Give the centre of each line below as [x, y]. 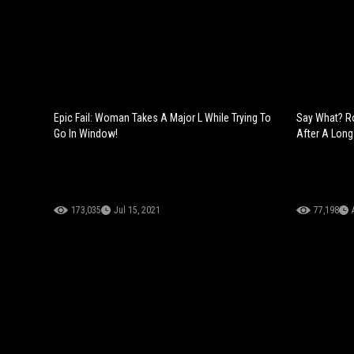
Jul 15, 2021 [137, 210]
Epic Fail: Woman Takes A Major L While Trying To [162, 117]
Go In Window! [86, 133]
